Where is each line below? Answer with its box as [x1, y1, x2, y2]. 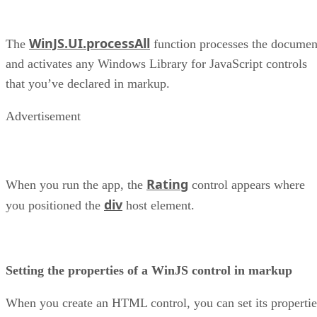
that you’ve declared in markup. [6, 76, 170, 91]
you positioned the [6, 198, 104, 213]
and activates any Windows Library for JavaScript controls [6, 57, 307, 71]
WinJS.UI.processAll [29, 35, 150, 52]
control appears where [188, 178, 305, 192]
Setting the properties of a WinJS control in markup [6, 263, 292, 278]
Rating [146, 175, 188, 193]
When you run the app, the [6, 178, 146, 192]
